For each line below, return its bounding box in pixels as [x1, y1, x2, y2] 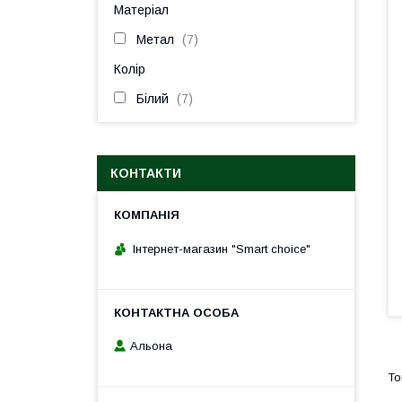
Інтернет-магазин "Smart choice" [133, 241, 310, 256]
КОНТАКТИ [110, 166, 181, 180]
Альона [130, 339, 172, 354]
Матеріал [114, 3, 169, 17]
